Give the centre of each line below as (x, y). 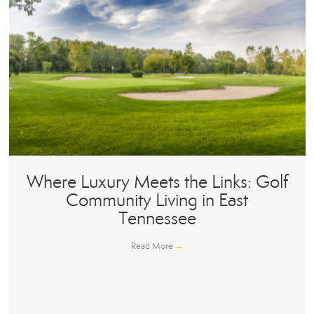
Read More (153, 246)
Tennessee (157, 219)
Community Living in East (157, 200)
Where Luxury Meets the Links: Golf (157, 182)
